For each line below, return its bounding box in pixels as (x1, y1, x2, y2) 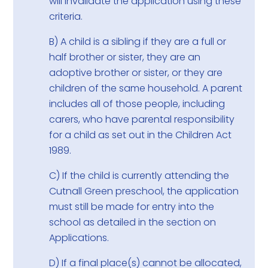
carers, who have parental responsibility (49, 112, 235, 127)
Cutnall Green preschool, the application (49, 184, 239, 199)
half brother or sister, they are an (49, 50, 201, 65)
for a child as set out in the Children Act (49, 128, 232, 142)
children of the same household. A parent (49, 81, 243, 96)
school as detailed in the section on (49, 215, 217, 230)
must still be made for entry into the (49, 200, 215, 214)
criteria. (49, 10, 83, 24)
